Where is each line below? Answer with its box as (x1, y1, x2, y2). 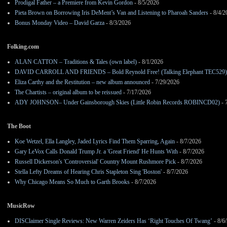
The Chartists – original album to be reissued (15, 88, 122, 96)
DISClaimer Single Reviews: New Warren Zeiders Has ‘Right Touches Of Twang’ (15, 217, 212, 224)
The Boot (7, 122, 31, 130)
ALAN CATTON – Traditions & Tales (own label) (15, 58, 137, 65)
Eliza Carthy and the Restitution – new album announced (15, 78, 150, 86)
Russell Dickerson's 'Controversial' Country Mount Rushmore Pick (15, 158, 176, 165)
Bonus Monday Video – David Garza (15, 19, 104, 26)
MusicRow (7, 202, 35, 209)
